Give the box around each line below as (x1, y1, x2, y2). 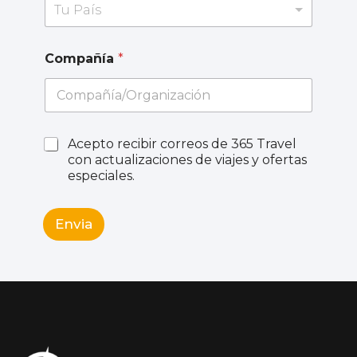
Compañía (45, 50, 118, 66)
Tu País (54, 2, 101, 18)
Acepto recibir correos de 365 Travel (68, 135, 296, 151)
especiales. (68, 167, 135, 183)
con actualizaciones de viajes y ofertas (68, 151, 307, 167)
